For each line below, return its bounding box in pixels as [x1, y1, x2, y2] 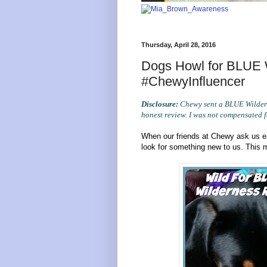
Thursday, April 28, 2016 [141, 41, 216, 48]
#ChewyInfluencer [141, 73, 245, 89]
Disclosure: [141, 99, 178, 108]
